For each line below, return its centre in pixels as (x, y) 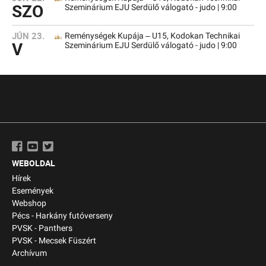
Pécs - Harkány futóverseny (62, 216)
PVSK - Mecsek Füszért (54, 241)
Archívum (29, 253)
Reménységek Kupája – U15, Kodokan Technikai (152, 36)
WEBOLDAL (34, 163)
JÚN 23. (28, 36)
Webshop (29, 203)
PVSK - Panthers (42, 228)
